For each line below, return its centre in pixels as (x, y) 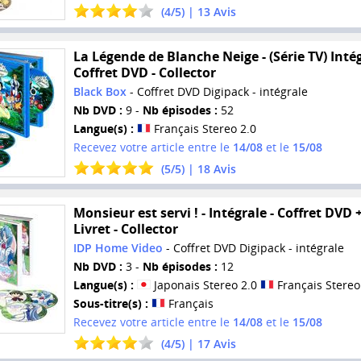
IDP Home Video (118, 248)
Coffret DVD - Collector (144, 72)
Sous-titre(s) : (110, 304)
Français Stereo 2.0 (203, 128)
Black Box (100, 91)
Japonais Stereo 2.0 (205, 285)
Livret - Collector (125, 229)
